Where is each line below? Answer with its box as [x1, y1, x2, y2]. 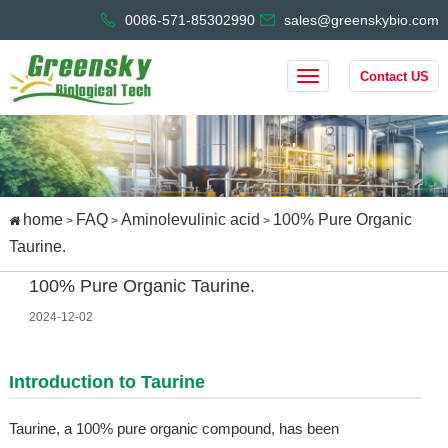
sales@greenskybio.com [284, 12, 440, 28]
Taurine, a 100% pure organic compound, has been [8, 420, 339, 438]
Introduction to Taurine [8, 372, 205, 393]
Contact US [359, 69, 429, 84]
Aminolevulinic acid [120, 211, 260, 229]
